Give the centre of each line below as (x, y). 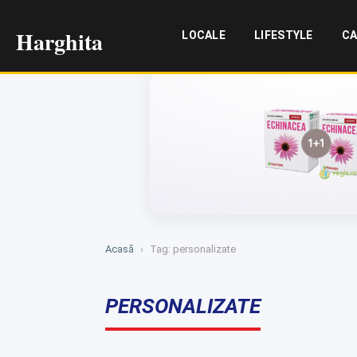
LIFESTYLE (284, 35)
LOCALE (204, 35)
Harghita (59, 41)
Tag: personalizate (193, 249)
